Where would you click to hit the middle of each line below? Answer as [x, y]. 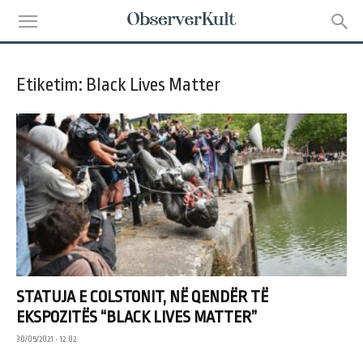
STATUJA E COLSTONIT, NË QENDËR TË [142, 297]
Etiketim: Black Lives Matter [118, 85]
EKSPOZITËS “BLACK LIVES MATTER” [137, 318]
